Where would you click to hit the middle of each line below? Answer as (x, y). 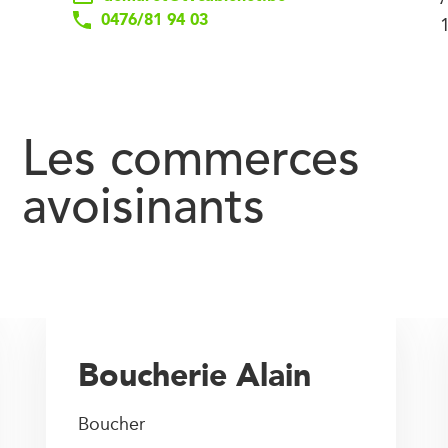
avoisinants (143, 210)
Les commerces (191, 162)
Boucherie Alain (195, 374)
